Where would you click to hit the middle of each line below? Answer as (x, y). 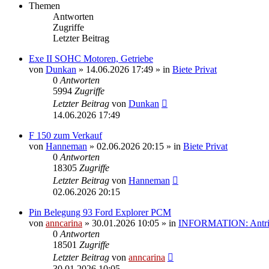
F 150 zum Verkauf (65, 135)
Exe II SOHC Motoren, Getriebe (91, 58)
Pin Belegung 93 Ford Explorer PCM (100, 212)
